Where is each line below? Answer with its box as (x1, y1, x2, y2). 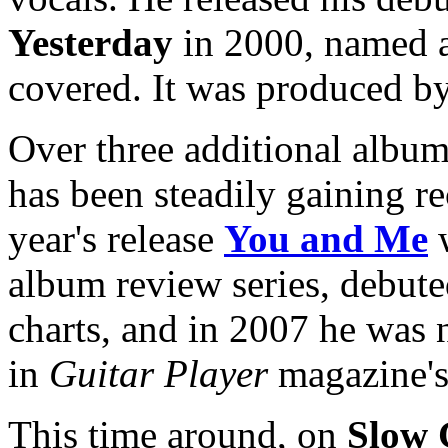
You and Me (224, 216, 428, 260)
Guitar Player (49, 351, 268, 395)
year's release (8, 216, 224, 260)
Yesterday (8, 20, 183, 64)
